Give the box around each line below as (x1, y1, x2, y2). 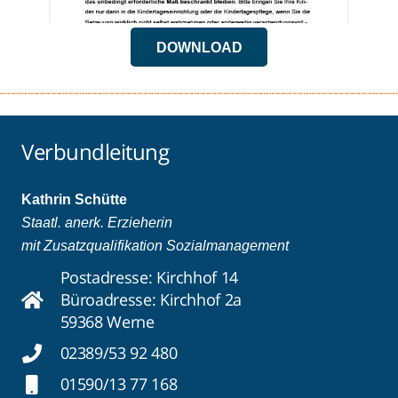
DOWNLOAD (155, 39, 243, 55)
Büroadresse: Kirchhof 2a (60, 289, 242, 311)
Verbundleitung (21, 137, 170, 167)
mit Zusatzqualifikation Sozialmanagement (21, 238, 289, 254)
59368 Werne (60, 311, 155, 333)
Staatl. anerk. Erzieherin (21, 215, 172, 231)
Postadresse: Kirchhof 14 (60, 267, 238, 289)
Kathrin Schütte (21, 192, 127, 208)
